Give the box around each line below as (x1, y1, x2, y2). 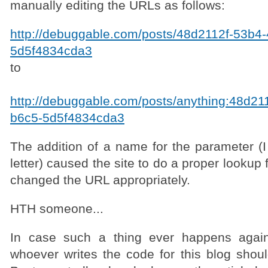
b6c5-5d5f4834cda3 (10, 111, 124, 125)
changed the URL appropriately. (10, 173, 190, 187)
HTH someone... (10, 202, 103, 216)
